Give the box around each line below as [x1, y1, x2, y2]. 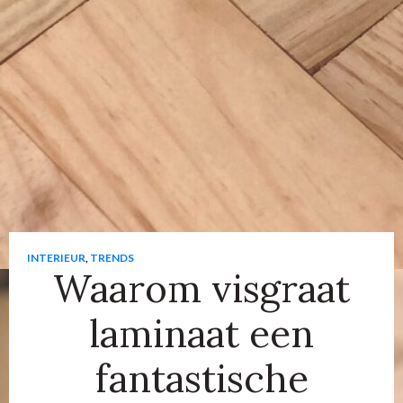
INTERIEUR [27, 251, 85, 264]
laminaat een [89, 309, 314, 358]
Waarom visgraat [53, 264, 350, 313]
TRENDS [90, 251, 134, 264]
